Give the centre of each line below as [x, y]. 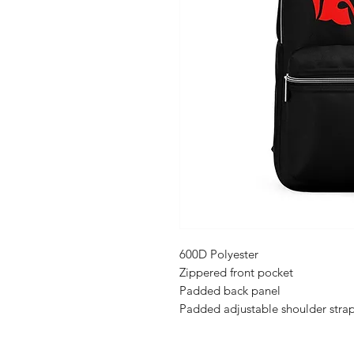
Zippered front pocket [236, 273]
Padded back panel [230, 291]
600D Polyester [219, 254]
